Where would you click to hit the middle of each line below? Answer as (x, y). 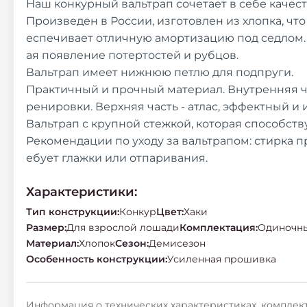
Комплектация (218, 228)
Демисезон (177, 243)
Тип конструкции (72, 212)
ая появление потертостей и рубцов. (132, 55)
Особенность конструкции (96, 259)
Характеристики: (82, 192)
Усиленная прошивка (222, 259)
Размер (45, 228)
